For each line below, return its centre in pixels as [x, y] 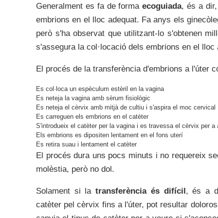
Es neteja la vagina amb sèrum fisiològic [93, 98]
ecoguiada [162, 6]
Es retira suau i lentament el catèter [86, 144]
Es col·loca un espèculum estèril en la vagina [100, 89]
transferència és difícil [141, 191]
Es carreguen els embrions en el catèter [92, 117]
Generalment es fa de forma [89, 6]
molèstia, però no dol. [75, 169]
